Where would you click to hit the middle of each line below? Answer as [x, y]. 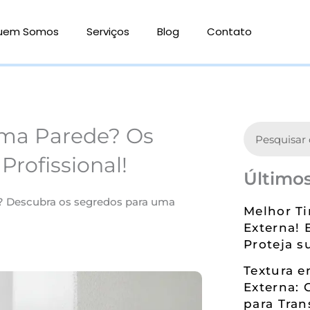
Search [261, 129]
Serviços [108, 32]
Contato [230, 32]
